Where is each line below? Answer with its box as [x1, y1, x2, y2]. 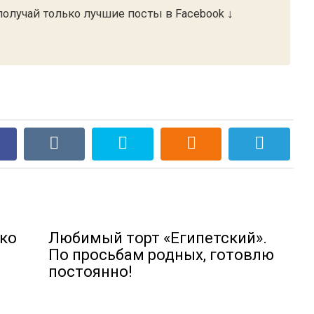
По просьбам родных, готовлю [48, 245, 274, 264]
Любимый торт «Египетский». [48, 228, 267, 247]
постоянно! [48, 262, 132, 280]
